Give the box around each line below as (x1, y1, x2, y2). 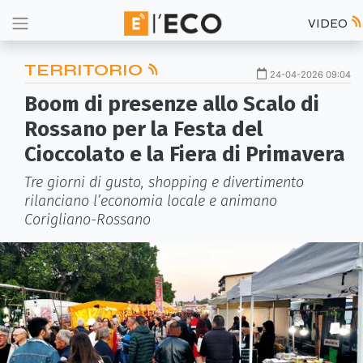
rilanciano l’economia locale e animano (24, 192, 277, 210)
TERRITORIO (24, 60, 147, 80)
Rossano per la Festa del (24, 117, 263, 142)
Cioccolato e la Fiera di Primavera (24, 142, 345, 167)
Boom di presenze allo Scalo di (24, 92, 319, 117)
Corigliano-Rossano (24, 211, 151, 228)
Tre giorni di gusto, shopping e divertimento (24, 173, 304, 191)
